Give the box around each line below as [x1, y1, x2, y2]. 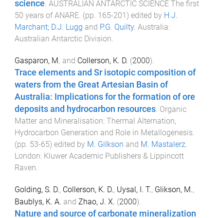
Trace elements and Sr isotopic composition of [15, 68, 196, 78]
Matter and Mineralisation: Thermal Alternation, [15, 116, 176, 126]
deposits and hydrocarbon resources [15, 104, 156, 114]
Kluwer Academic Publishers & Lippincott [44, 151, 184, 161]
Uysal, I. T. [117, 185, 151, 195]
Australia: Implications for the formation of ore [15, 92, 195, 102]
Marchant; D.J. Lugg [15, 22, 83, 32]
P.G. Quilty [100, 22, 134, 32]
